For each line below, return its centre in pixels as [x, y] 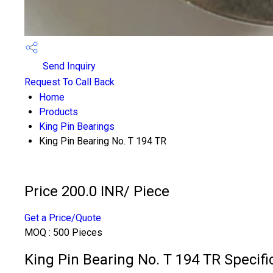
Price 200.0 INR [74, 191]
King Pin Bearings [77, 126]
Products [58, 112]
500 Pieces [78, 232]
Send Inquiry [68, 66]
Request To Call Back [69, 82]
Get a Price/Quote [63, 218]
